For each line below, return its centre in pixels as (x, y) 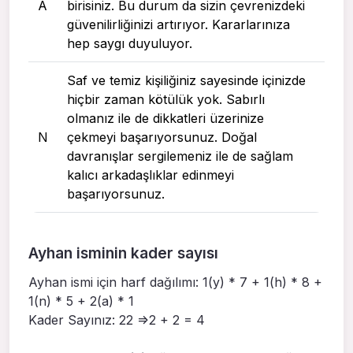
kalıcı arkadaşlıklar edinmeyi (150, 175)
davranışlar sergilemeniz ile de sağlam (180, 156)
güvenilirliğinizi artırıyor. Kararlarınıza (178, 24)
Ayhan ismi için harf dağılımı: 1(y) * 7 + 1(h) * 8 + (175, 282)
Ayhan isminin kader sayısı (123, 253)
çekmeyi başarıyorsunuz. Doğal (162, 137)
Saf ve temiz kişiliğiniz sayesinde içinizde (186, 80)
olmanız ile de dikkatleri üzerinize (165, 118)
